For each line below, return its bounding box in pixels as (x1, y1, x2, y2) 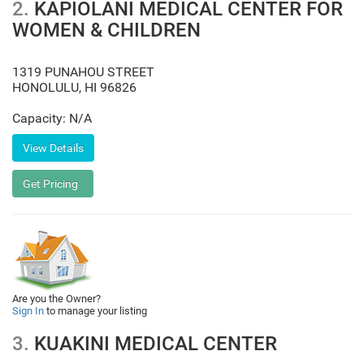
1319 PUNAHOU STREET (12, 64, 154, 80)
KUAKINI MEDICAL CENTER (29, 332, 277, 355)
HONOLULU (12, 80, 79, 95)
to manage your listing (44, 305, 147, 317)
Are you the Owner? (12, 292, 101, 305)
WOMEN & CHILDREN (12, 19, 201, 41)
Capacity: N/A (12, 110, 92, 126)
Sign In (12, 305, 44, 317)
